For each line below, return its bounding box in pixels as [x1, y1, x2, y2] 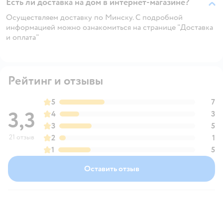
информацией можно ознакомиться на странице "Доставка [6, 22, 213, 32]
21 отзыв [9, 132, 34, 141]
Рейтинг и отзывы [8, 73, 103, 89]
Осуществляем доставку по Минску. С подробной [6, 12, 183, 22]
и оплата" [6, 32, 39, 42]
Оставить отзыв [84, 163, 139, 174]
